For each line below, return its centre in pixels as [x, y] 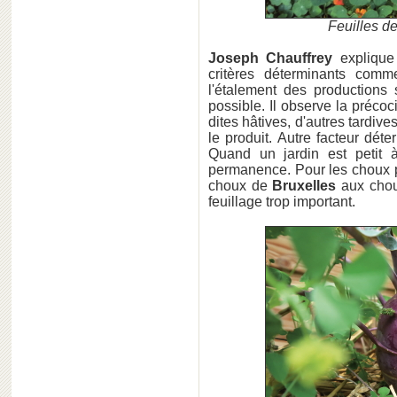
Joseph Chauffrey [271, 58]
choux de [241, 186]
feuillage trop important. [282, 202]
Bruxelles [304, 186]
